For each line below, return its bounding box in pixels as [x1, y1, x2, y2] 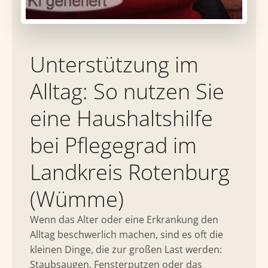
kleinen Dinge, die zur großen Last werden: [30, 243, 222, 256]
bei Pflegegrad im [30, 130, 197, 160]
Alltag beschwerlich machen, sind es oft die [30, 228, 223, 241]
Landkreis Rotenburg [30, 157, 230, 187]
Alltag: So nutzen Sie [30, 77, 224, 106]
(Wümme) [30, 184, 124, 214]
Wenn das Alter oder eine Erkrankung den [30, 213, 218, 226]
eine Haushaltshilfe [30, 103, 213, 133]
